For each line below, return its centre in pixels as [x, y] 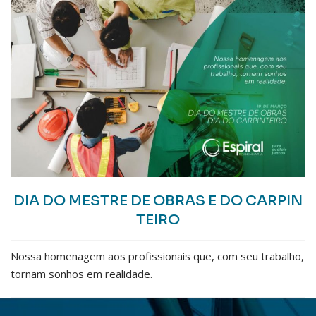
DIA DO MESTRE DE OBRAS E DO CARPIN [158, 200]
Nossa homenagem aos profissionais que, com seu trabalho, [157, 256]
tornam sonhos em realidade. [81, 273]
